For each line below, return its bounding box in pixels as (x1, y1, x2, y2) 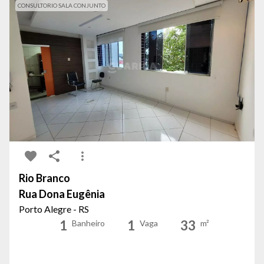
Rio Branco (19, 171, 70, 184)
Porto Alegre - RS (19, 203, 89, 214)
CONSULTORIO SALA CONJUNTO (18, 2, 105, 9)
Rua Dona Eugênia (19, 187, 105, 200)
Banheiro (72, 218, 105, 228)
